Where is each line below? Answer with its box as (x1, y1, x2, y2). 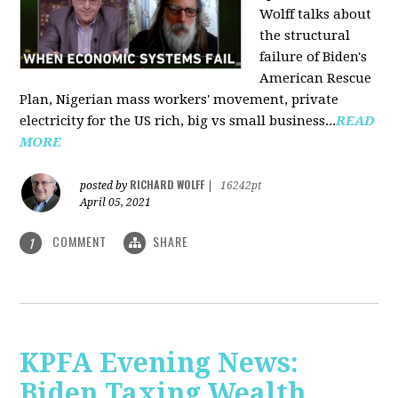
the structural (259, 27, 351, 44)
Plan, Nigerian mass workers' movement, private (20, 91, 339, 107)
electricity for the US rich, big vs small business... (20, 112, 337, 129)
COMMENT (49, 231, 111, 251)
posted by (80, 179, 131, 192)
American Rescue (259, 69, 372, 86)
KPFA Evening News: (20, 347, 299, 379)
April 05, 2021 (80, 195, 152, 209)
